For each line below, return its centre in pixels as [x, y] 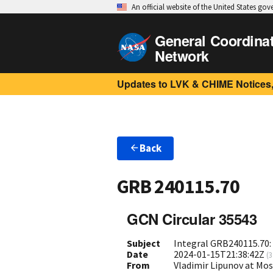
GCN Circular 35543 [192, 218]
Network [182, 56]
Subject [144, 243]
